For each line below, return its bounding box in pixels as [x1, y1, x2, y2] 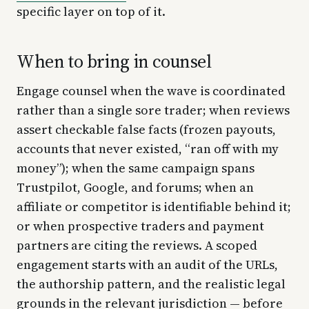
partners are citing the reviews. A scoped [17, 236, 257, 254]
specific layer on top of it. [17, 2, 166, 20]
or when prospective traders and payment [17, 217, 264, 235]
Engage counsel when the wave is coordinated [17, 81, 286, 99]
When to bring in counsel [17, 48, 212, 74]
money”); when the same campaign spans [17, 159, 255, 177]
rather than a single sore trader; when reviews [17, 101, 290, 119]
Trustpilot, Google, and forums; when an [17, 178, 254, 196]
